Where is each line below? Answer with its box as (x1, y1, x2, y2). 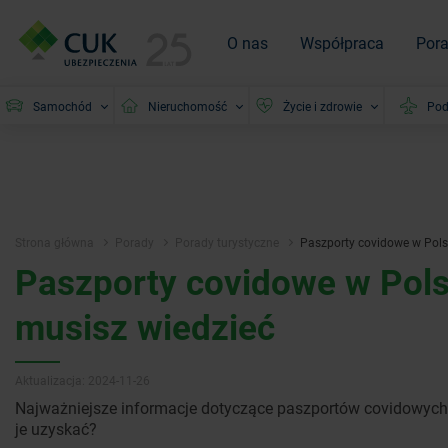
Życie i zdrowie (283, 97, 362, 114)
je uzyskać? (15, 418, 97, 440)
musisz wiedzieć (15, 303, 275, 350)
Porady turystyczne (175, 234, 279, 251)
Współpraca (300, 31, 384, 53)
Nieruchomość (148, 97, 227, 114)
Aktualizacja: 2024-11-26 (15, 372, 150, 389)
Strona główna (15, 234, 94, 251)
